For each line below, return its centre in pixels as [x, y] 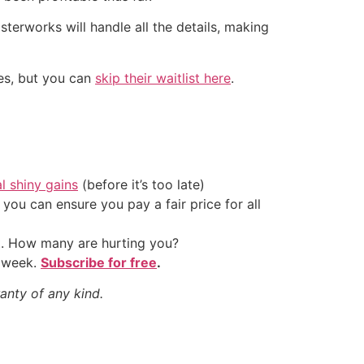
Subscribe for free [99, 262]
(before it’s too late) [141, 184]
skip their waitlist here [163, 78]
